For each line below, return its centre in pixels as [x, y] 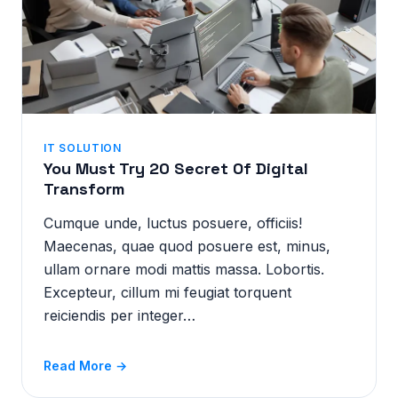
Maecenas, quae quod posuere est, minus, [187, 246]
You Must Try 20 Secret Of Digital [176, 168]
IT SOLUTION [83, 148]
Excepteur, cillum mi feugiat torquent [167, 292]
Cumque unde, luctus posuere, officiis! [173, 223]
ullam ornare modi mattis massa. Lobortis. [184, 269]
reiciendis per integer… [119, 315]
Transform [84, 189]
